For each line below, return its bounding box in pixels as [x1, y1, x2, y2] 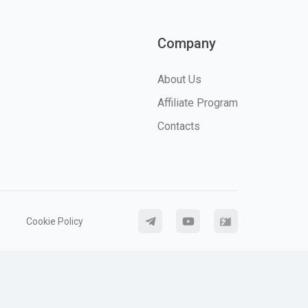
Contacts [157, 120, 200, 133]
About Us [157, 73, 201, 87]
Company [157, 35, 216, 52]
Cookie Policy [26, 215, 83, 227]
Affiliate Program [157, 96, 238, 110]
